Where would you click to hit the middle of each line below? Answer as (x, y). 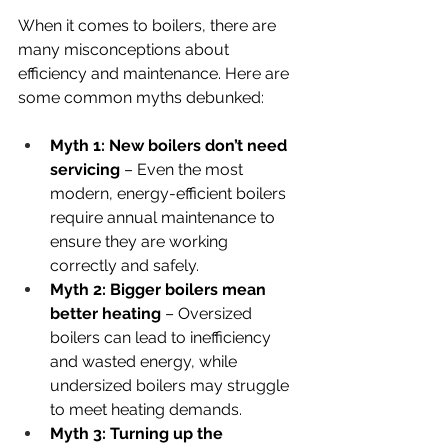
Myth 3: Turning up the (138, 433)
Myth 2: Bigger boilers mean (160, 289)
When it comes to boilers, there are (149, 25)
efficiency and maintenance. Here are (155, 73)
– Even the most (183, 169)
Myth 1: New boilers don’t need (170, 145)
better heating (105, 313)
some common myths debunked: (141, 97)
